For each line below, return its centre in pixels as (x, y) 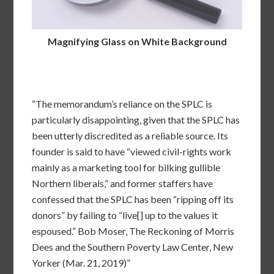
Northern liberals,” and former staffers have (123, 183)
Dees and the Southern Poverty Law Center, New (133, 247)
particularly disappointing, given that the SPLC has (136, 120)
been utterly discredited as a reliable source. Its (130, 136)
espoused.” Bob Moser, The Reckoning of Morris (133, 231)
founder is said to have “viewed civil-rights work (132, 152)
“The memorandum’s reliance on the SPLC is (122, 104)
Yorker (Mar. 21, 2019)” (81, 263)
